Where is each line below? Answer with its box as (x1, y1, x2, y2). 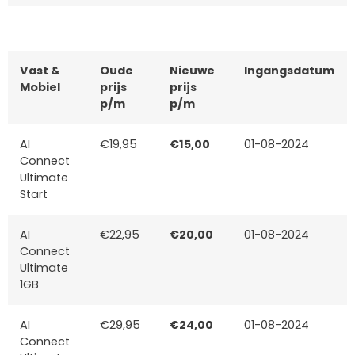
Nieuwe (170, 62, 215, 78)
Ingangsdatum (244, 62, 334, 78)
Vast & (20, 62, 60, 78)
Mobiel (20, 78, 60, 95)
